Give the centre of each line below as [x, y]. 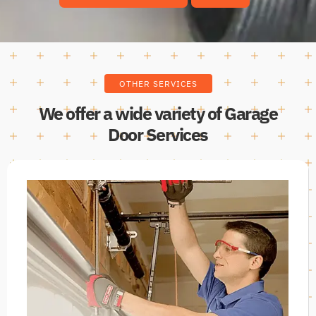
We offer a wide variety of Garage [158, 113]
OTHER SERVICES [158, 83]
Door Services [158, 134]
